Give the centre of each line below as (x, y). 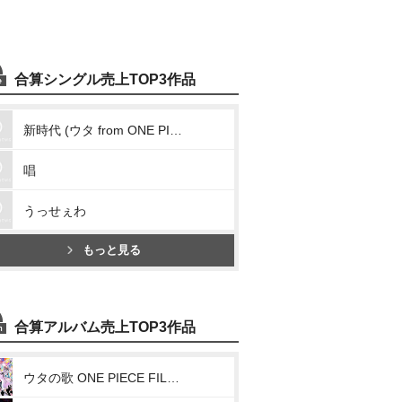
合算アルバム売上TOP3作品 (105, 327)
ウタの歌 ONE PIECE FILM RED (173, 378)
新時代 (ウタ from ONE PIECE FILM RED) (176, 130)
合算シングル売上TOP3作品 (105, 79)
